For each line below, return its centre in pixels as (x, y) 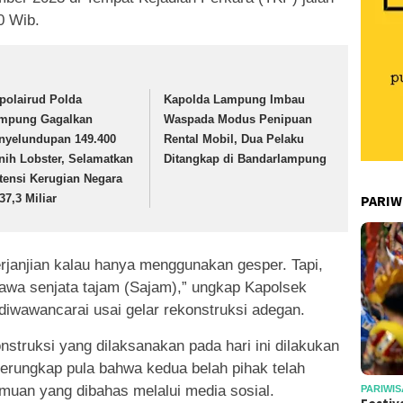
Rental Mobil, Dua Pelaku (234, 139)
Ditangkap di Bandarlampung (246, 159)
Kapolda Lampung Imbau (235, 100)
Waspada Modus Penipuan (238, 120)
